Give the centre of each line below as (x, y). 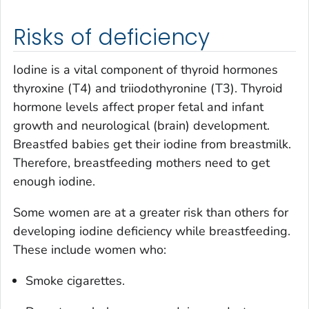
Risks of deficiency (112, 37)
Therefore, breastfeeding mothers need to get (141, 163)
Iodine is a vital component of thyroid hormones (146, 70)
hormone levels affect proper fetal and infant (138, 107)
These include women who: (90, 250)
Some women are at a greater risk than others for (151, 213)
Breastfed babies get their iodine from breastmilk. (152, 144)
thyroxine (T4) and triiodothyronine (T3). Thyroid (148, 89)
